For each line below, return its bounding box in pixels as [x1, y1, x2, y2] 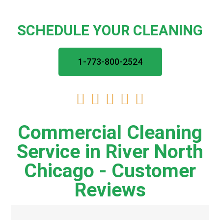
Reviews [74, 179, 146, 201]
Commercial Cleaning [18, 121, 202, 144]
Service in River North [17, 140, 203, 163]
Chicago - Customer [24, 160, 196, 182]
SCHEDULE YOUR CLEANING [17, 22, 203, 39]
